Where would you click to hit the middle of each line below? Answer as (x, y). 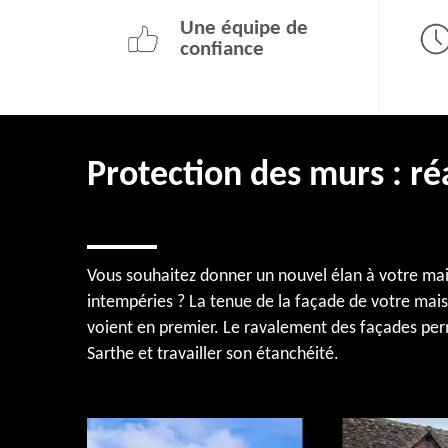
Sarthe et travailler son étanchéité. (213, 354)
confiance (222, 49)
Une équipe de (244, 28)
